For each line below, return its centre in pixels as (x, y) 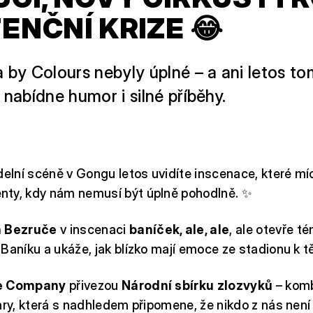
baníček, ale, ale (179, 230)
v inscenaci (93, 230)
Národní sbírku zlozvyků (197, 285)
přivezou (94, 285)
